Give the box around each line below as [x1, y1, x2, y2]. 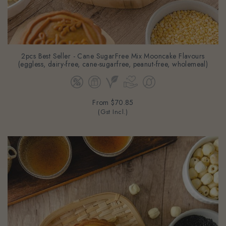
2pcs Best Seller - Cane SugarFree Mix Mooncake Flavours [21, 43, 205, 53]
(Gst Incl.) [98, 99, 128, 109]
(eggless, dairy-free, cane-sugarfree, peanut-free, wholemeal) [18, 51, 208, 62]
